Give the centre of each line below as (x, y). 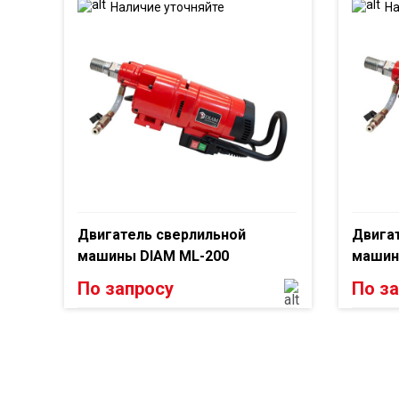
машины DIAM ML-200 (153, 256)
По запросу (126, 288)
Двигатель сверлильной (162, 235)
